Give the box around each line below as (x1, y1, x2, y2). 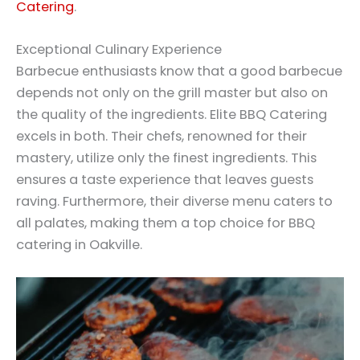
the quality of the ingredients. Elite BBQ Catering (16, 105, 327, 125)
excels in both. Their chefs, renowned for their (16, 127, 307, 146)
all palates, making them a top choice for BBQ (16, 214, 315, 233)
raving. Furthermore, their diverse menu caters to (16, 192, 333, 211)
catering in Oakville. (16, 235, 142, 255)
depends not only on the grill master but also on (16, 84, 328, 103)
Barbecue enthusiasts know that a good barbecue (16, 62, 342, 81)
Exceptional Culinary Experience (16, 40, 222, 59)
